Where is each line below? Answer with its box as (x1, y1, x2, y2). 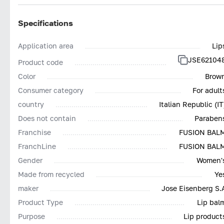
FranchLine (18, 141, 56, 150)
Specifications (18, 17, 73, 28)
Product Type (18, 197, 63, 206)
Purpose (18, 211, 45, 220)
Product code (18, 57, 63, 66)
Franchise (18, 127, 51, 136)
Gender (18, 155, 42, 164)
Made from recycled (18, 169, 84, 178)
